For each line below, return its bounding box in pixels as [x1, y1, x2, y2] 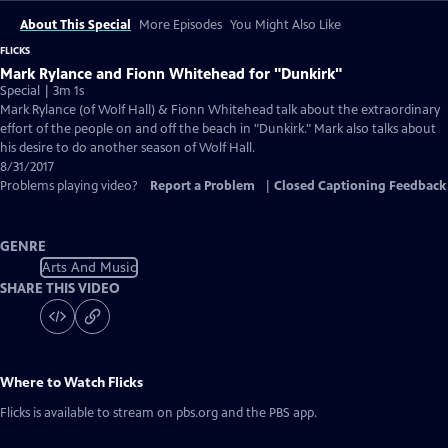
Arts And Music [41, 258, 137, 276]
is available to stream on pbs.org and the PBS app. [30, 405, 317, 421]
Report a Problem [150, 178, 255, 194]
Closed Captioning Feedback [274, 178, 446, 194]
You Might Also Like [230, 17, 341, 33]
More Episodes [139, 17, 222, 33]
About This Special [20, 17, 131, 33]
